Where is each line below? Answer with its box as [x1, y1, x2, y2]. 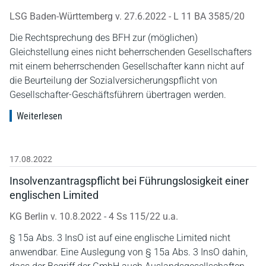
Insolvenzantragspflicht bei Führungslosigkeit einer [9, 174, 249, 187]
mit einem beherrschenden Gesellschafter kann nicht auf [9, 60, 244, 72]
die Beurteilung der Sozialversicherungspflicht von [9, 74, 217, 86]
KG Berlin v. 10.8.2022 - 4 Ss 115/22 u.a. [9, 210, 178, 222]
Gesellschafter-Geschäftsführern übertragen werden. [9, 88, 226, 100]
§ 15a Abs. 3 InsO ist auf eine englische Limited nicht [9, 232, 230, 243]
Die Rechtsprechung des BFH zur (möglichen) [9, 31, 198, 43]
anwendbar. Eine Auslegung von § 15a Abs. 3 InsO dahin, [9, 246, 248, 258]
